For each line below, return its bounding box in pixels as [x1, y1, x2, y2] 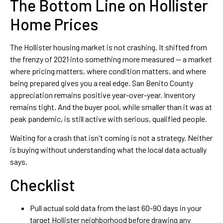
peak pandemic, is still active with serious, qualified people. [10, 113, 207, 123]
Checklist [10, 175, 75, 194]
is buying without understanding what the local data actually [10, 145, 207, 155]
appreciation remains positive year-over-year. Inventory [10, 90, 195, 100]
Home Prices [10, 14, 99, 33]
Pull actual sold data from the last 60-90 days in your [30, 203, 202, 213]
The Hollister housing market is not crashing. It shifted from [10, 42, 207, 52]
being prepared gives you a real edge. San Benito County [10, 78, 193, 88]
